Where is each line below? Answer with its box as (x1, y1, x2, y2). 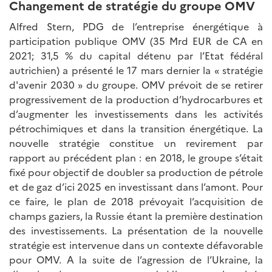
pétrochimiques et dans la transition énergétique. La (9, 121, 263, 135)
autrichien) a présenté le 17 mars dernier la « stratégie (9, 63, 263, 76)
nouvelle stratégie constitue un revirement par (9, 135, 263, 149)
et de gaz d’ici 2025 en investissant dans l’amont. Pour (9, 179, 263, 193)
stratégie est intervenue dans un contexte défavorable (9, 237, 263, 251)
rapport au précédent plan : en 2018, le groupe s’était (9, 150, 263, 164)
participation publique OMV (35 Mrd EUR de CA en (9, 33, 263, 47)
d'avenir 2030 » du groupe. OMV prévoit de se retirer (9, 77, 263, 91)
